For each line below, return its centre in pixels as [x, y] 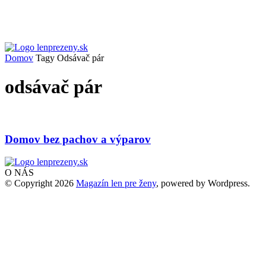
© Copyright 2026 [40, 183]
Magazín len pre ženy [116, 183]
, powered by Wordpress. [203, 183]
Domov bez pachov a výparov [78, 139]
